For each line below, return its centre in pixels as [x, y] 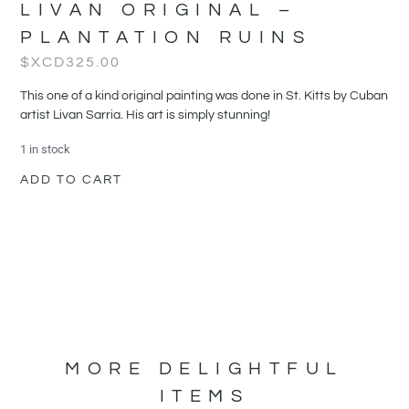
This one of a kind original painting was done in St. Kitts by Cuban [204, 95]
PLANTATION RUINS [166, 37]
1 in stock [46, 149]
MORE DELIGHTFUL [204, 368]
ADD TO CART [72, 179]
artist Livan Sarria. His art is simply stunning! [146, 115]
